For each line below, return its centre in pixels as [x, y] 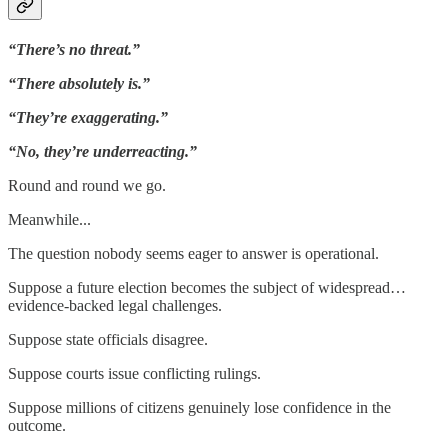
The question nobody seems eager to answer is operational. [193, 254]
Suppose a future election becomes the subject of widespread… [207, 288]
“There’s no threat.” [74, 50]
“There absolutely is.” [79, 84]
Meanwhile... [49, 220]
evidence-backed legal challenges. [115, 306]
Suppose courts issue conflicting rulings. [134, 374]
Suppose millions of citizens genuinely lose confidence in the [199, 408]
